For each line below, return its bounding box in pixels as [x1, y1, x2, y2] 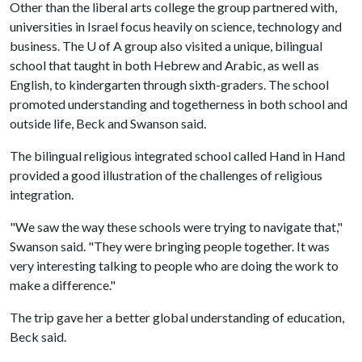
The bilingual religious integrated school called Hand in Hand [10, 148, 345, 163]
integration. [10, 187, 74, 202]
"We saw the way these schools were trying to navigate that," [10, 219, 343, 234]
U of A [86, 38, 122, 53]
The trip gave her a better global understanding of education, [10, 309, 344, 325]
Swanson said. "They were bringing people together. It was [10, 238, 330, 254]
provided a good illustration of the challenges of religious [10, 167, 322, 183]
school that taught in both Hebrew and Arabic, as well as [10, 57, 319, 73]
